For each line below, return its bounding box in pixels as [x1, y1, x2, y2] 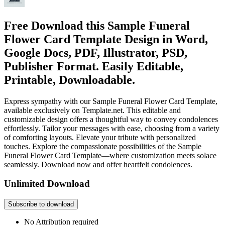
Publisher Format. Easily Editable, [4, 59, 183, 73]
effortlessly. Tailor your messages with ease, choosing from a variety [4, 124, 219, 133]
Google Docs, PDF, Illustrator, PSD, [4, 46, 187, 59]
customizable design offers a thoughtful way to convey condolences [4, 115, 218, 124]
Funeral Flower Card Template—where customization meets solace [4, 151, 216, 160]
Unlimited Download [4, 178, 90, 189]
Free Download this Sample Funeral [4, 19, 190, 32]
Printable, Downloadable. [4, 73, 135, 86]
